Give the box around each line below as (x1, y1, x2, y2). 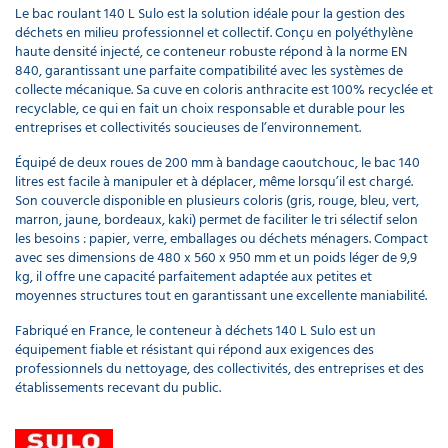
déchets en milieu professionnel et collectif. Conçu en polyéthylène (15, 20, 413, 44)
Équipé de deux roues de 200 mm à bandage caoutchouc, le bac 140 (15, 150, 420, 174)
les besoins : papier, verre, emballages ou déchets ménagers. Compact (15, 226, 428, 250)
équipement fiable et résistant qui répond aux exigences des (15, 337, 374, 361)
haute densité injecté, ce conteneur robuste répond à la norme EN (15, 39, 407, 63)
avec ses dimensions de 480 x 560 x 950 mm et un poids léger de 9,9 (15, 245, 417, 269)
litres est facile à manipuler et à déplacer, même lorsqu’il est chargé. (15, 169, 413, 193)
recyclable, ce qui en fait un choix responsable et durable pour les (15, 96, 405, 120)
